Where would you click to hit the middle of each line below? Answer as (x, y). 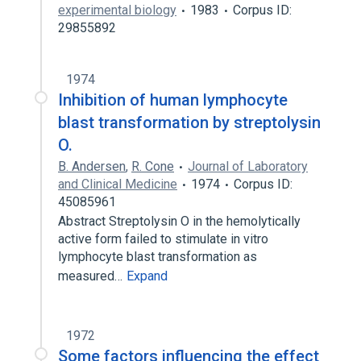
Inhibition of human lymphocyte (173, 100)
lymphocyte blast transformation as (158, 257)
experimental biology (117, 10)
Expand (147, 276)
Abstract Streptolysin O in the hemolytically (179, 221)
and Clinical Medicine (118, 184)
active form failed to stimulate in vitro (163, 239)
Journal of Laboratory (248, 166)
